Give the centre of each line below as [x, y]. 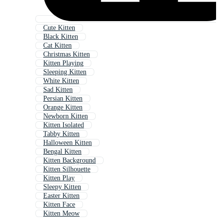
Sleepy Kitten [62, 187]
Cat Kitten [57, 46]
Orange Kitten [63, 108]
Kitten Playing [63, 63]
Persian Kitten [63, 99]
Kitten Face [59, 205]
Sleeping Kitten [65, 72]
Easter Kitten [61, 196]
